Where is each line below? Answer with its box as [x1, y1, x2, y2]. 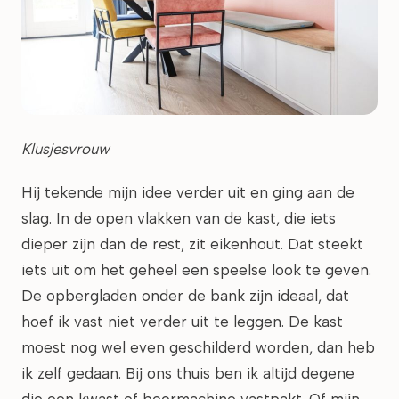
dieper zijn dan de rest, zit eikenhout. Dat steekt [21, 235, 363, 253]
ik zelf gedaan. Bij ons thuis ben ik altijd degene [21, 364, 354, 382]
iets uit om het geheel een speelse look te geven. [21, 261, 371, 279]
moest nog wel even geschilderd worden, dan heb [21, 338, 375, 356]
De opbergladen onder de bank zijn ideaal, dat [21, 287, 349, 305]
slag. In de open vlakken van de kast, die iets [21, 209, 336, 227]
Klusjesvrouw [21, 140, 110, 158]
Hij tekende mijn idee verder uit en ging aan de [21, 183, 354, 201]
